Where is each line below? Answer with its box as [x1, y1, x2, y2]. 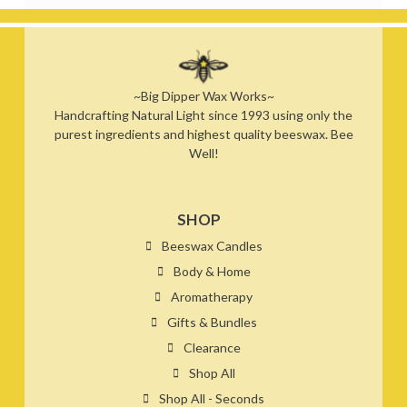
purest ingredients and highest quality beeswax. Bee [54, 125, 353, 142]
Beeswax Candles [161, 237, 263, 253]
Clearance [183, 339, 241, 355]
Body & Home [173, 263, 251, 279]
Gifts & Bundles [166, 313, 257, 330]
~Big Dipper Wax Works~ [133, 87, 274, 104]
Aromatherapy [171, 288, 253, 304]
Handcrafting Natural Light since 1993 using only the [55, 106, 352, 123]
